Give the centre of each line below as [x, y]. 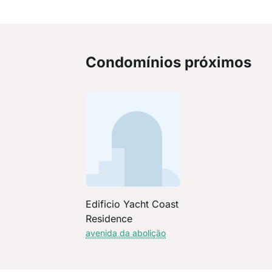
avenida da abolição [126, 233]
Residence [109, 218]
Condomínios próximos [169, 62]
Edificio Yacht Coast [132, 204]
